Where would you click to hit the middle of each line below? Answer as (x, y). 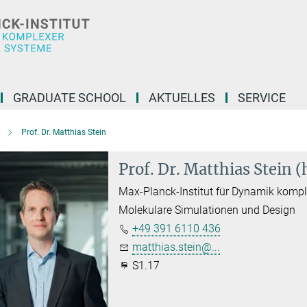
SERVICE (262, 98)
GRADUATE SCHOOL (70, 98)
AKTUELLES (182, 98)
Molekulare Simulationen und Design (207, 210)
